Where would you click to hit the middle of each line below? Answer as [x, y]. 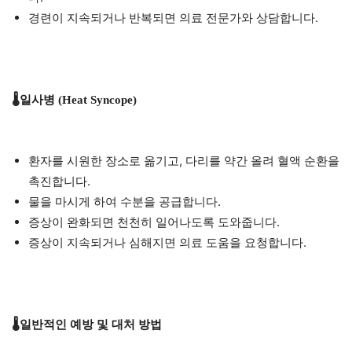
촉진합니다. [59, 181]
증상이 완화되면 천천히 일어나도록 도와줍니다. [154, 222]
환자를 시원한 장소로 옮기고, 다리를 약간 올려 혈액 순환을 [184, 161]
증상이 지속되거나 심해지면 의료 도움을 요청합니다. [167, 243]
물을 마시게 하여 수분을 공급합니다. [125, 202]
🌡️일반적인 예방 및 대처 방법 [87, 325]
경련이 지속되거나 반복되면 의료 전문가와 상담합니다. [173, 18]
